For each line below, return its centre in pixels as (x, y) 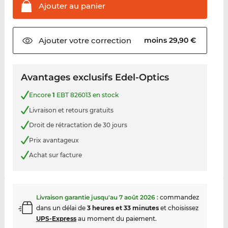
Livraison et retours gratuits (71, 110)
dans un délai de (61, 208)
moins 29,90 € (171, 40)
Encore (40, 95)
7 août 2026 (137, 197)
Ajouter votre (64, 41)
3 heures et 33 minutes (123, 208)
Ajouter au (59, 6)
